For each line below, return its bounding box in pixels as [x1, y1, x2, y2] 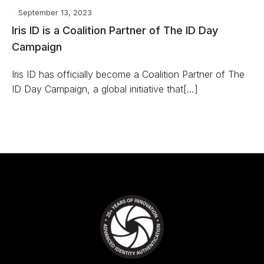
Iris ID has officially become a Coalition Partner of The [12, 68, 245, 80]
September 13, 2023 [18, 8, 92, 17]
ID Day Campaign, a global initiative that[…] [12, 83, 198, 95]
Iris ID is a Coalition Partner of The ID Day [12, 24, 218, 37]
